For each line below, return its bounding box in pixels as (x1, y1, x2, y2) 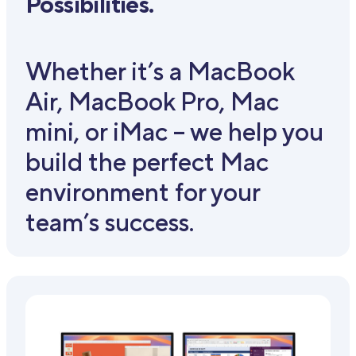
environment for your (25, 176, 260, 207)
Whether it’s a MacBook (25, 56, 294, 86)
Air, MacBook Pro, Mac (25, 86, 279, 116)
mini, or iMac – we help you (25, 116, 323, 146)
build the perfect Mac (25, 146, 269, 176)
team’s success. (25, 207, 194, 237)
